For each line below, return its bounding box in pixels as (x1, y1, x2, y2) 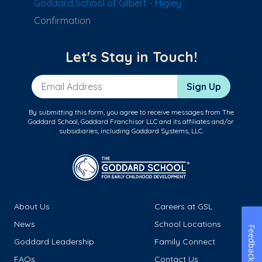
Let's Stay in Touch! (65, 48, 197, 66)
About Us (14, 201, 50, 212)
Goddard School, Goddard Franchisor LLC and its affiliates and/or (28, 117, 234, 126)
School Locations (154, 219, 221, 230)
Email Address (31, 75, 94, 87)
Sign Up (187, 81, 221, 93)
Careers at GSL (154, 201, 212, 212)
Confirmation (34, 15, 91, 27)
